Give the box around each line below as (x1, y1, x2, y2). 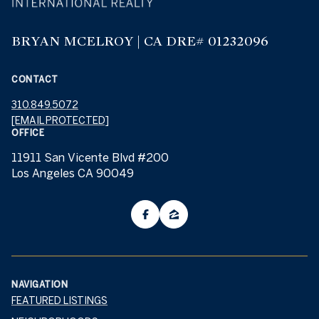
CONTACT (11, 74, 58, 85)
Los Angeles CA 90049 (11, 167, 134, 180)
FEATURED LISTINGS (11, 295, 108, 307)
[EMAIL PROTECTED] (11, 115, 109, 127)
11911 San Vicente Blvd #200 (11, 151, 169, 164)
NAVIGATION (11, 279, 68, 290)
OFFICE (11, 127, 44, 138)
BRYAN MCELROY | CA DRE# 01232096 (11, 33, 268, 50)
